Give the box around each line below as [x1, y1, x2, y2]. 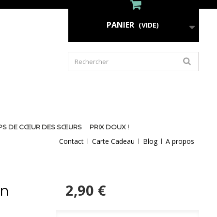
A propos [166, 137, 194, 146]
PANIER [107, 19, 134, 30]
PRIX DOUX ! [89, 123, 129, 131]
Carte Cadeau [92, 137, 135, 146]
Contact [59, 137, 84, 146]
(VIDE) [139, 20, 159, 30]
